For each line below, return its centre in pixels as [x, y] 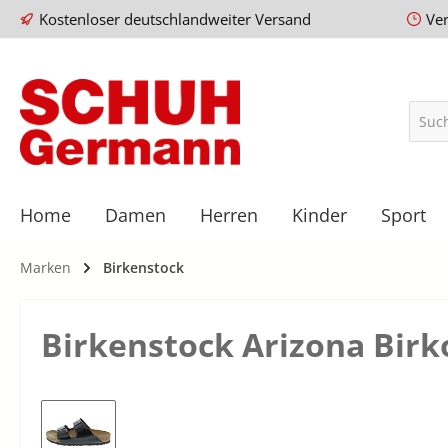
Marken [45, 267]
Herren [229, 214]
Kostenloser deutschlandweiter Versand [175, 19]
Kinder [319, 214]
